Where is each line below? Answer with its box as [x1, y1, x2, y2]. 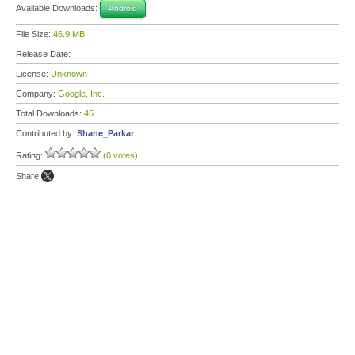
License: [16, 69, 51, 78]
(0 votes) [103, 151, 138, 160]
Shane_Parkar [77, 128, 134, 138]
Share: [16, 171, 41, 181]
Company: [16, 89, 58, 98]
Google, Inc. [58, 89, 105, 98]
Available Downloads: [16, 2, 100, 13]
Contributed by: [16, 128, 77, 138]
